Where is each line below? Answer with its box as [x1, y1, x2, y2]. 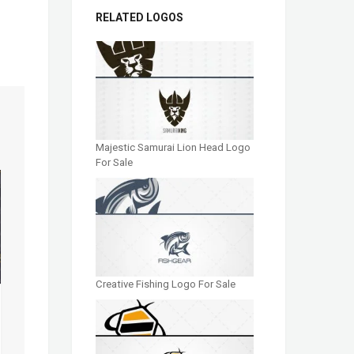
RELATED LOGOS [96, 10, 183, 24]
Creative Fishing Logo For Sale [96, 278, 235, 291]
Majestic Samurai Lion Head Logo [96, 141, 250, 153]
